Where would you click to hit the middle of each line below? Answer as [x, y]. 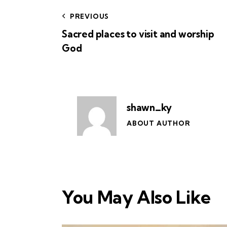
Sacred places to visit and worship [138, 34]
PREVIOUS [89, 16]
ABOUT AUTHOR [159, 123]
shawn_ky [149, 108]
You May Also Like [137, 197]
